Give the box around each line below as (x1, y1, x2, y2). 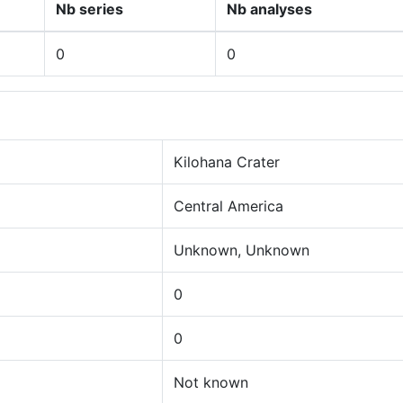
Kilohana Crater (174, 153, 280, 171)
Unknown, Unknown (174, 241, 309, 259)
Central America (174, 197, 283, 215)
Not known (174, 373, 248, 391)
